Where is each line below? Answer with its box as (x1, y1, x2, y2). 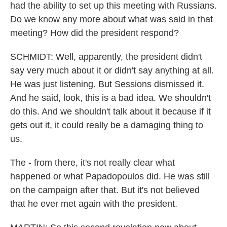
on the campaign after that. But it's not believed (10, 185, 200, 195)
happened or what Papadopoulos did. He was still (10, 171, 210, 181)
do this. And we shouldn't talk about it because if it (10, 106, 211, 117)
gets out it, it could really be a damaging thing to (10, 120, 203, 130)
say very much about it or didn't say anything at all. (10, 65, 214, 75)
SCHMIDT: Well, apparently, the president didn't (10, 52, 202, 62)
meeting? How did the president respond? (10, 28, 179, 38)
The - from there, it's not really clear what (10, 158, 175, 168)
